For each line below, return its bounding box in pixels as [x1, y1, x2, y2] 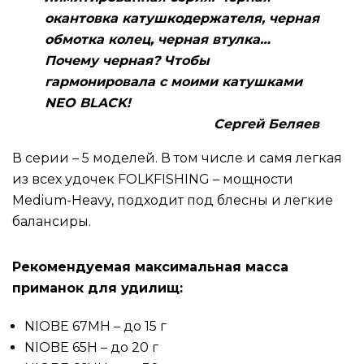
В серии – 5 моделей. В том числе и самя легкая [12, 149, 342, 166]
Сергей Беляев [214, 115, 319, 132]
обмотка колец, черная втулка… [45, 31, 271, 47]
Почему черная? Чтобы [45, 52, 210, 68]
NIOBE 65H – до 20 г [24, 339, 158, 355]
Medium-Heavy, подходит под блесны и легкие [12, 192, 333, 208]
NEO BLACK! [45, 94, 131, 110]
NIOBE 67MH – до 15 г [24, 318, 167, 334]
